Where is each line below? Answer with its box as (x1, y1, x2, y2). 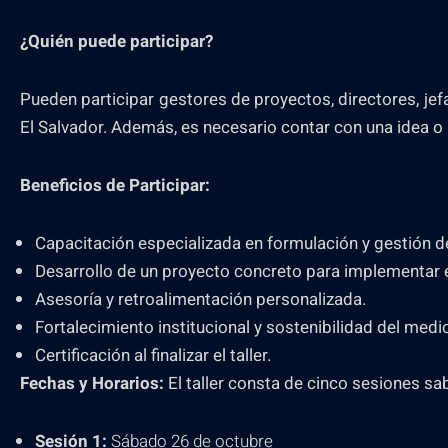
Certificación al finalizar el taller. (35, 343, 271, 368)
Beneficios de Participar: (20, 173, 210, 198)
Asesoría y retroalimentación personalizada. (35, 287, 366, 312)
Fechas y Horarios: (20, 371, 164, 396)
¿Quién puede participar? (20, 29, 213, 54)
